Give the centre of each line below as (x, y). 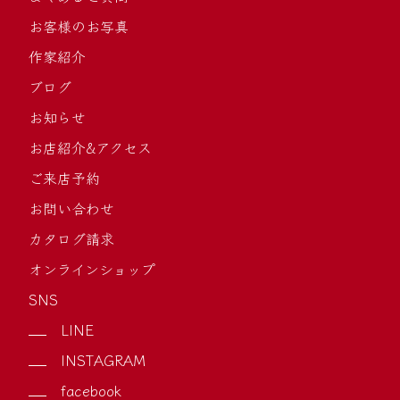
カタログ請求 (71, 239)
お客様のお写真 (79, 26)
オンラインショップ (92, 269)
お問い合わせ (71, 208)
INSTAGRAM (103, 360)
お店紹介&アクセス (90, 148)
